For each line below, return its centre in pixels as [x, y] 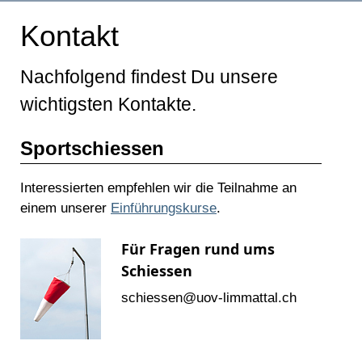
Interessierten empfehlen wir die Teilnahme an [158, 188]
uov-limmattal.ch [246, 298]
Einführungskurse [164, 208]
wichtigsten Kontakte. [108, 105]
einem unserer [65, 208]
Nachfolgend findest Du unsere [149, 77]
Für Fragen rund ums [198, 249]
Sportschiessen [92, 149]
